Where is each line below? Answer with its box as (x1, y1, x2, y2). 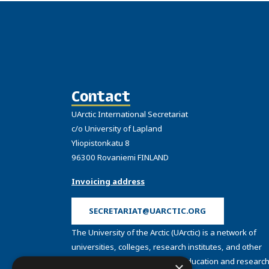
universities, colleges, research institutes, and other (71, 241, 262, 252)
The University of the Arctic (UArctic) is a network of (71, 226, 256, 238)
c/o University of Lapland (71, 123, 162, 134)
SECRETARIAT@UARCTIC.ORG (89, 205, 207, 217)
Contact (71, 84, 130, 108)
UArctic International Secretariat (71, 109, 188, 120)
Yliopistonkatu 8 (71, 138, 130, 149)
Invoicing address (71, 176, 145, 187)
